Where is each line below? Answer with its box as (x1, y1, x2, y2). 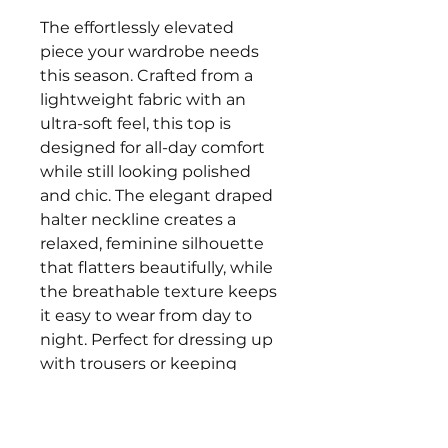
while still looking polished (40, 162, 251, 181)
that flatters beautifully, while (40, 258, 273, 277)
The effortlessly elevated (40, 18, 234, 37)
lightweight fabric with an (40, 90, 246, 109)
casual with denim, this (40, 378, 224, 397)
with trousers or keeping (40, 354, 237, 373)
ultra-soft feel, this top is (40, 114, 231, 133)
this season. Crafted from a (40, 66, 253, 85)
